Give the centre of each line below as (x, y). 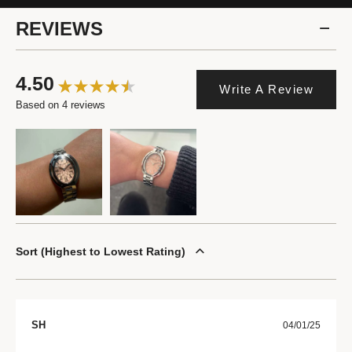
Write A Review (266, 89)
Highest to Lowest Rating (113, 251)
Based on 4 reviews (60, 105)
